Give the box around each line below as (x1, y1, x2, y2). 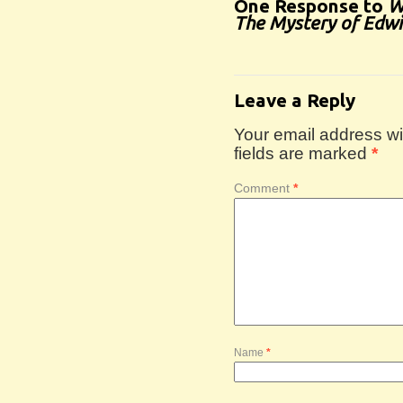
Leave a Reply (234, 90, 355, 111)
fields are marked (234, 144, 372, 163)
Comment (234, 181, 293, 195)
